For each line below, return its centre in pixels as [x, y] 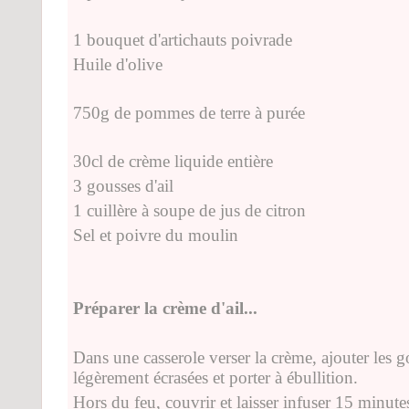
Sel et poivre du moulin [156, 235]
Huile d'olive [118, 64]
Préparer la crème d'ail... [165, 308]
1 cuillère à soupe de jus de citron [189, 210]
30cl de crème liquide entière [173, 161]
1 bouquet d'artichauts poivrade [183, 39]
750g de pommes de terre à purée [189, 112]
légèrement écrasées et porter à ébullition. [215, 377]
